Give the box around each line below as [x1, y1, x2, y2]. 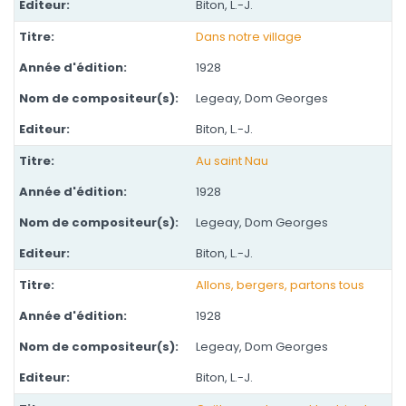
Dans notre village [196, 28, 302, 45]
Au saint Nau [196, 152, 268, 169]
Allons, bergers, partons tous [196, 276, 364, 294]
